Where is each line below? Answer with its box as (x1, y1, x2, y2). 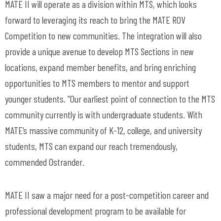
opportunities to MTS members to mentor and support (5, 77, 189, 89)
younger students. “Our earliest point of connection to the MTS (5, 93, 215, 105)
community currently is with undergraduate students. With (5, 109, 202, 120)
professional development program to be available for (5, 205, 186, 217)
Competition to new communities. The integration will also (5, 30, 202, 41)
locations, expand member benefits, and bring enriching (5, 61, 196, 73)
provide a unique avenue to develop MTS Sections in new (5, 45, 194, 57)
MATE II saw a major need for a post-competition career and (5, 189, 209, 201)
